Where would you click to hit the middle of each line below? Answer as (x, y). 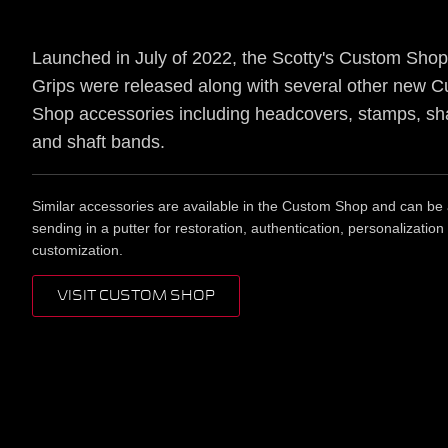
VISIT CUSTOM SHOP (136, 296)
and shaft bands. (98, 142)
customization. (77, 250)
